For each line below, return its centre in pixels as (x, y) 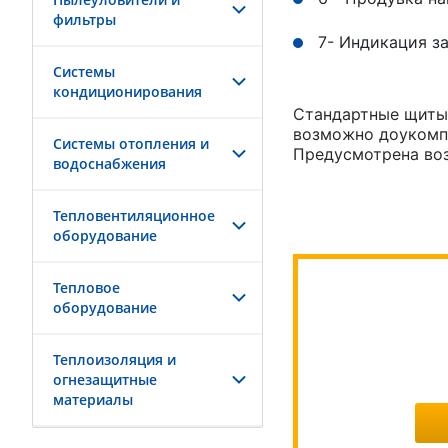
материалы (93, 399)
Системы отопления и (131, 143)
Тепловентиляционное (134, 215)
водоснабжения (109, 163)
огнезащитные (105, 379)
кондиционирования (127, 91)
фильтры (84, 19)
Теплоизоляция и (114, 359)
